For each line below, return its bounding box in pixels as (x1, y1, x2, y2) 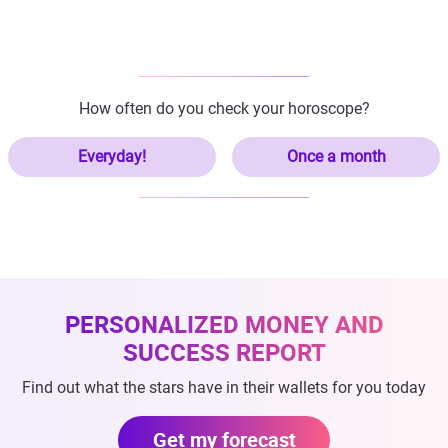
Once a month (286, 146, 386, 166)
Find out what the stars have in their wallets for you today (22, 377, 426, 397)
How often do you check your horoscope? (78, 98, 370, 118)
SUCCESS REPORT (122, 335, 326, 368)
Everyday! (78, 146, 146, 166)
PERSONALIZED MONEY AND (64, 307, 384, 340)
